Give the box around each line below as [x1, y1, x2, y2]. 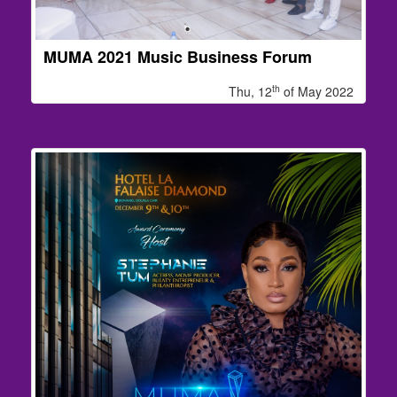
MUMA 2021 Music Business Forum [43, 44, 312, 68]
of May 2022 [280, 82, 354, 100]
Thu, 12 [229, 82, 272, 100]
